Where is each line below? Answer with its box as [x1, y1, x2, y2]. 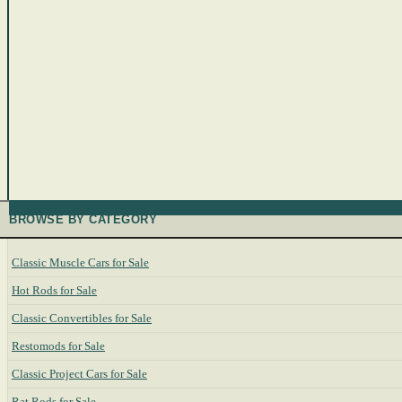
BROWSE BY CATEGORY [9, 213, 158, 226]
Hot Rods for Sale [12, 284, 97, 297]
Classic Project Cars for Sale [12, 367, 147, 380]
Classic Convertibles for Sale [12, 311, 152, 325]
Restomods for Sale [12, 339, 105, 353]
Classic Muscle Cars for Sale [12, 256, 149, 269]
